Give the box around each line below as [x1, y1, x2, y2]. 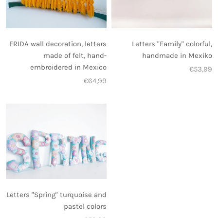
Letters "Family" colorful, [132, 39, 212, 49]
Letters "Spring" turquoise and [6, 190, 107, 200]
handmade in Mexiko [142, 51, 212, 60]
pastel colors [64, 202, 107, 211]
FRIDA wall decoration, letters [9, 39, 107, 49]
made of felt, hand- [43, 51, 107, 60]
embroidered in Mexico [30, 63, 107, 72]
